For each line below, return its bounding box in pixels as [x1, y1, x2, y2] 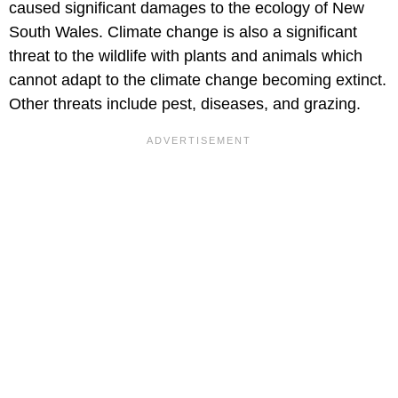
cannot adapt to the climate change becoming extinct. [9, 71, 386, 89]
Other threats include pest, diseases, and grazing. [9, 95, 361, 113]
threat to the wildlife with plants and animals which [9, 47, 362, 65]
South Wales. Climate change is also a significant [9, 23, 357, 41]
